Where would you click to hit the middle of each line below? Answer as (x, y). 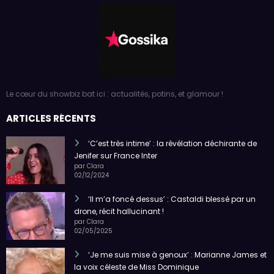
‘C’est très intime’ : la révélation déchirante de (172, 143)
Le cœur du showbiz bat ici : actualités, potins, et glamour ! (115, 94)
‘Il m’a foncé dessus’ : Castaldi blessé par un (172, 199)
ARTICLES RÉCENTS (51, 118)
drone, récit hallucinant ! (119, 211)
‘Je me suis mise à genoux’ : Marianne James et (177, 254)
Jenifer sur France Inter (116, 155)
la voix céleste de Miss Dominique (136, 267)
